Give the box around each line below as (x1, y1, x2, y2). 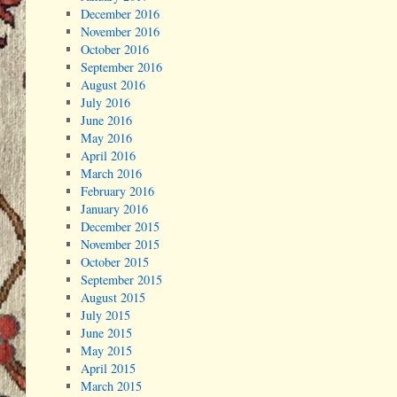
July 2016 (81, 94, 131, 112)
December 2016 (81, 5, 160, 23)
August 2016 (81, 76, 146, 94)
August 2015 (81, 289, 146, 307)
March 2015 (81, 378, 143, 395)
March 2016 (81, 165, 143, 183)
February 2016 (81, 183, 155, 200)
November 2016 (81, 23, 160, 41)
